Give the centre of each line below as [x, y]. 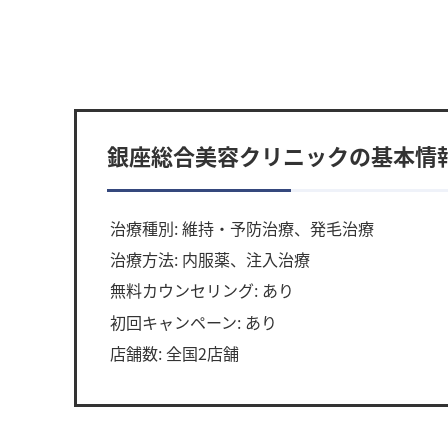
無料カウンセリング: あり [202, 290]
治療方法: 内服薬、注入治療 [210, 259]
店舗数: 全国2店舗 [175, 352]
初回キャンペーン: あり [194, 321]
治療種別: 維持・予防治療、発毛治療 [242, 227]
